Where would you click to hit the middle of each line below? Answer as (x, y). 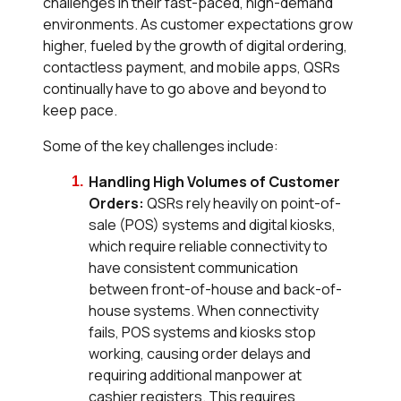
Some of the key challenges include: (161, 145)
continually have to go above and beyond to (185, 88)
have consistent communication (194, 267)
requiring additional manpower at (196, 375)
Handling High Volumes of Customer (215, 181)
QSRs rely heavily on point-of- (243, 203)
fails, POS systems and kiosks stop (203, 332)
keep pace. (81, 110)
